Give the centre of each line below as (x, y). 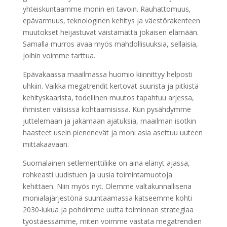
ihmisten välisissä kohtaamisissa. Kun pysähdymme (107, 109)
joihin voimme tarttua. (59, 55)
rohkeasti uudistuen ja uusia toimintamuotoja (97, 174)
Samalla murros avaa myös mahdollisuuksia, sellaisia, (110, 44)
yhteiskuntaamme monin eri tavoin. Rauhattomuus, (107, 9)
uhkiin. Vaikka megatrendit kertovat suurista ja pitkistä (110, 86)
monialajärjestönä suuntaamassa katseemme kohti (107, 198)
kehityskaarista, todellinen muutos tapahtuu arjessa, (108, 97)
